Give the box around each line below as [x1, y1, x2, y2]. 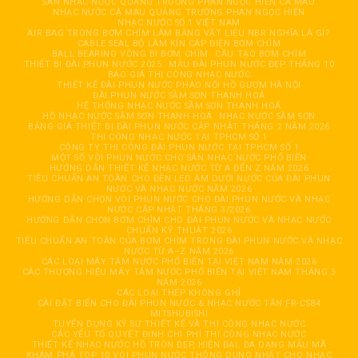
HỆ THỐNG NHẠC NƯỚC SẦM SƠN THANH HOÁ [77, 101, 281, 112]
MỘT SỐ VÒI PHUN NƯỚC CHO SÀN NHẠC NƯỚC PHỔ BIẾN [51, 153, 307, 164]
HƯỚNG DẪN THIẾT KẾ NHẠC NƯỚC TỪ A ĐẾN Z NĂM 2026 [49, 163, 309, 174]
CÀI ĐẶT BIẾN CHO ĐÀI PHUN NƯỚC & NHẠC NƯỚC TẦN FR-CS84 [37, 298, 321, 309]
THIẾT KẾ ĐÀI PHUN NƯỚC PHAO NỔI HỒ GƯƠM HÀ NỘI [56, 80, 302, 91]
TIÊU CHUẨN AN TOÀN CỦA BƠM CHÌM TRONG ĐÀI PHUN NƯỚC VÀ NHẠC [15, 236, 343, 247]
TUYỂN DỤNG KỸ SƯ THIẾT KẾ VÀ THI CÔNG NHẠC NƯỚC [52, 319, 306, 330]
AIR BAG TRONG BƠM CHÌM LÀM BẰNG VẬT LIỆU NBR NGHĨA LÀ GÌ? [27, 28, 331, 39]
